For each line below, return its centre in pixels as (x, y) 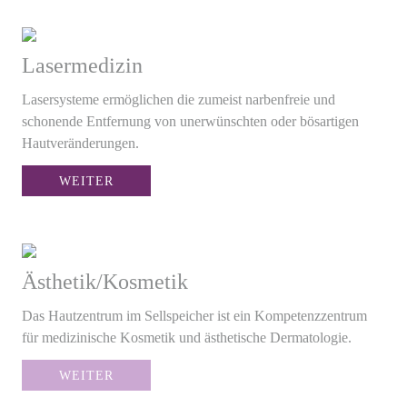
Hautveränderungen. (80, 143)
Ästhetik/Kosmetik (105, 281)
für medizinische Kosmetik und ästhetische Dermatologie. (187, 337)
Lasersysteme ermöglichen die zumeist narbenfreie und (179, 99)
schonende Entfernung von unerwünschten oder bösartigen (190, 121)
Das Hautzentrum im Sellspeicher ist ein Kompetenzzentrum (194, 315)
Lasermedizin (82, 65)
